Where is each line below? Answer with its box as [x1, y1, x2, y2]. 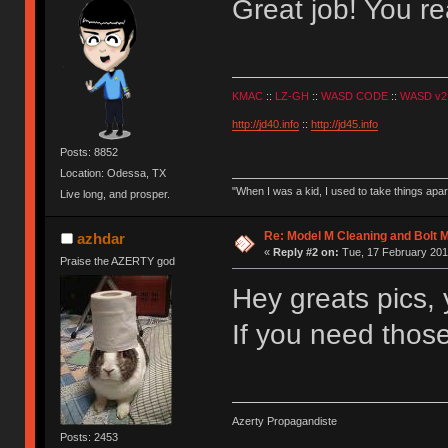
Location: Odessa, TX [60, 166, 167, 179]
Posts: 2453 [60, 430, 119, 443]
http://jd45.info [310, 117, 378, 130]
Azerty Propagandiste [231, 414, 337, 427]
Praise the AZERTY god [60, 255, 176, 268]
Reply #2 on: [272, 246, 339, 259]
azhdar [76, 230, 125, 248]
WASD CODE [320, 89, 388, 102]
